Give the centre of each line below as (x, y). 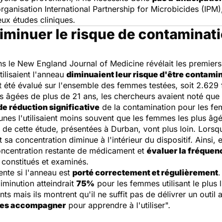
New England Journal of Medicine (81, 63)
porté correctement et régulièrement (145, 172)
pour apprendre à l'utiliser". (118, 205)
